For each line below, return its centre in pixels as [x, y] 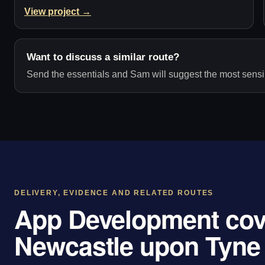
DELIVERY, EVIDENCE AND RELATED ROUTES [114, 193]
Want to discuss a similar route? [103, 57]
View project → [58, 12]
